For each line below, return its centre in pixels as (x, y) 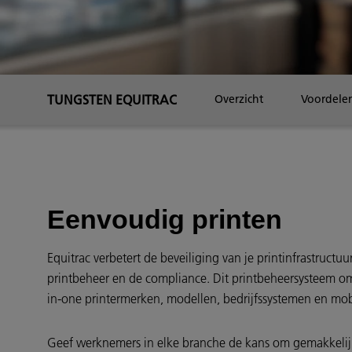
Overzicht (239, 99)
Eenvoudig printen (165, 219)
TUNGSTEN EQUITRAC (112, 99)
